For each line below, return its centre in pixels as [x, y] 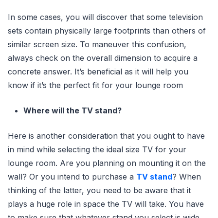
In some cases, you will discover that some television [105, 17]
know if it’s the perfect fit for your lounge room [95, 85]
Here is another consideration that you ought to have [106, 136]
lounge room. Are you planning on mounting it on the [107, 163]
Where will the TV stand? [73, 110]
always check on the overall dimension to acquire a [103, 58]
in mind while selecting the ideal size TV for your [97, 149]
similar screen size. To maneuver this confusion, [97, 44]
